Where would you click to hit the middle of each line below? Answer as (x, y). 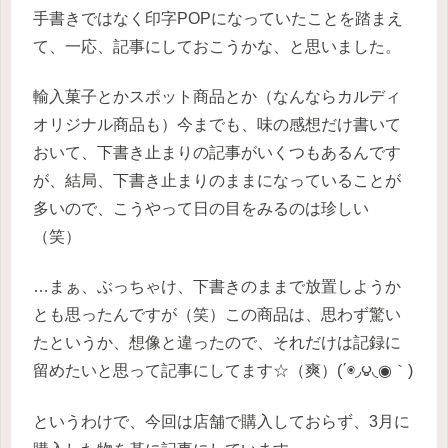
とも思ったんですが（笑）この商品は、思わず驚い (217, 315)
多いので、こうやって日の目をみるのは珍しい (201, 209)
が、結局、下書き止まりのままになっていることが (217, 181)
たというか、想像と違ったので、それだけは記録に (217, 343)
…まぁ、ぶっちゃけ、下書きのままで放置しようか (217, 287)
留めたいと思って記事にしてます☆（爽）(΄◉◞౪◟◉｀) (223, 371)
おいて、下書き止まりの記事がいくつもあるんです (217, 153)
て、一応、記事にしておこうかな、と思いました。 (217, 46)
